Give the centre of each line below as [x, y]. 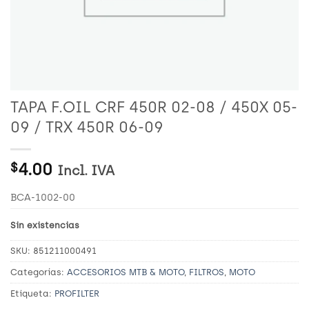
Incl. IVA [86, 171]
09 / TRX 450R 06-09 [87, 127]
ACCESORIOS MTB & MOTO [126, 272]
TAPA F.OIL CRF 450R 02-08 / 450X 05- [154, 107]
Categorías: [39, 272]
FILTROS [207, 272]
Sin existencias [45, 225]
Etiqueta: [32, 293]
